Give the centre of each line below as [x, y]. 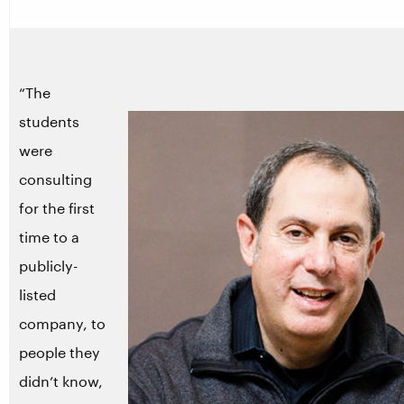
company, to [62, 323]
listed [37, 294]
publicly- [49, 266]
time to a [49, 237]
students [49, 121]
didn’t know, [61, 381]
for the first [57, 208]
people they [60, 352]
